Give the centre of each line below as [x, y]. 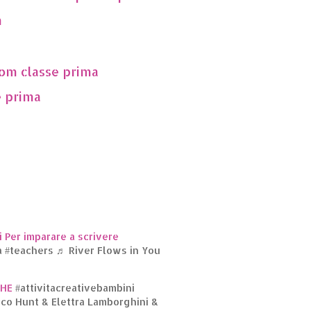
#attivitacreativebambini [75, 287]
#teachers [29, 250]
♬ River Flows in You [108, 250]
